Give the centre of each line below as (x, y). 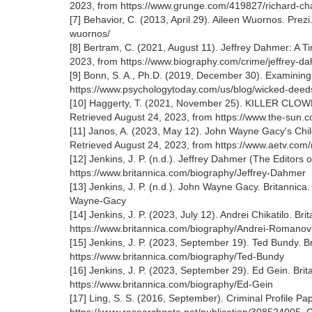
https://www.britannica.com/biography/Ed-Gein (171, 284)
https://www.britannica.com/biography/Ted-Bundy (177, 256)
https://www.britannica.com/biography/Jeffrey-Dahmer (188, 173)
